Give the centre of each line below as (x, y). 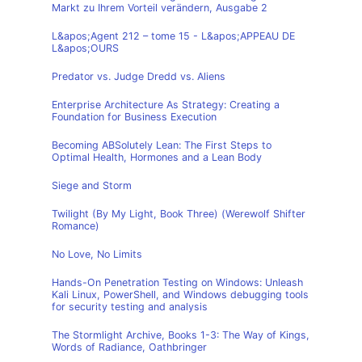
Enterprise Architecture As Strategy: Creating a (166, 105)
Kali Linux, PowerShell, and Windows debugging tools (180, 295)
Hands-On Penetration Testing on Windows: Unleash (177, 282)
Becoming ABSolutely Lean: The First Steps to (162, 145)
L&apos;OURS (85, 48)
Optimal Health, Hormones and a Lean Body (157, 157)
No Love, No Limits (97, 254)
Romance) (76, 226)
